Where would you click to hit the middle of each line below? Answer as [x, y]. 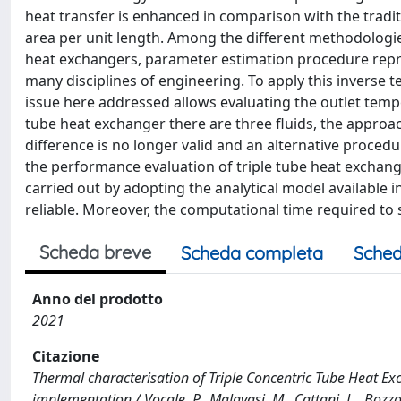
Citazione [66, 356]
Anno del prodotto [98, 299]
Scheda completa [252, 252]
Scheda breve [95, 252]
